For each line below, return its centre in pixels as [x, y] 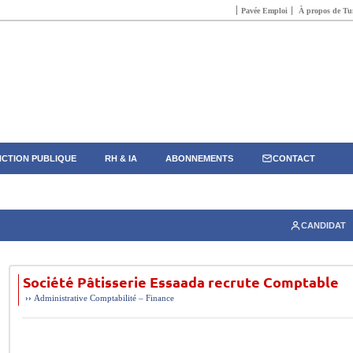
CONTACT [294, 158]
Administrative [61, 298]
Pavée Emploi [264, 11]
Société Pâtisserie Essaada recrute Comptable [181, 282]
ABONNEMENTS [199, 158]
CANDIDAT [323, 225]
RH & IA [121, 158]
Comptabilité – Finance [132, 298]
